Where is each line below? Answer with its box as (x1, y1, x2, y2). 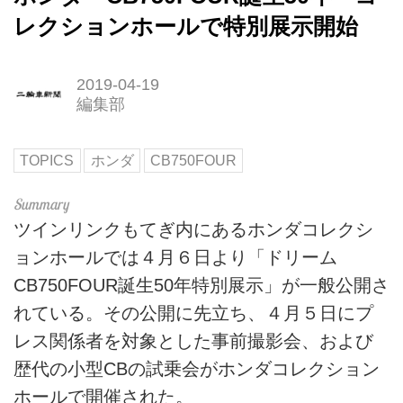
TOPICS (20, 153, 75, 169)
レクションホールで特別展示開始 (13, 14, 358, 40)
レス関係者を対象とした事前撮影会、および (13, 331, 373, 352)
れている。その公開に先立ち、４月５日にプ (13, 303, 373, 324)
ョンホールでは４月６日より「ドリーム (13, 247, 337, 268)
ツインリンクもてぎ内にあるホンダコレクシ (13, 219, 373, 240)
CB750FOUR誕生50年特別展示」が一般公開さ (13, 275, 390, 296)
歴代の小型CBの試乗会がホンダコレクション (13, 359, 380, 380)
